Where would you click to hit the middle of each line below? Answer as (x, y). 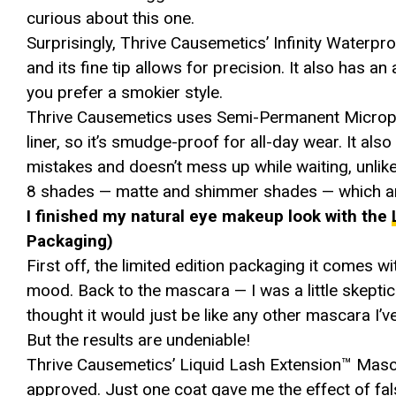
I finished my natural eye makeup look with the (209, 216)
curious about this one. (110, 18)
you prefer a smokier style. (125, 92)
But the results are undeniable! (138, 339)
